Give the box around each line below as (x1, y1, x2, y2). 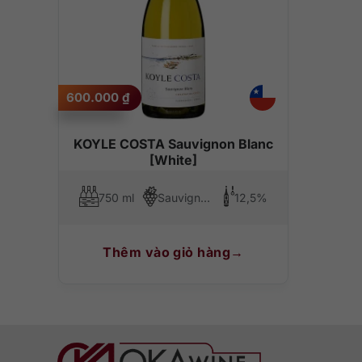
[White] (149, 152, 197, 169)
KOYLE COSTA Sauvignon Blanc (74, 136, 273, 153)
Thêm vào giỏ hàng (103, 244, 231, 261)
